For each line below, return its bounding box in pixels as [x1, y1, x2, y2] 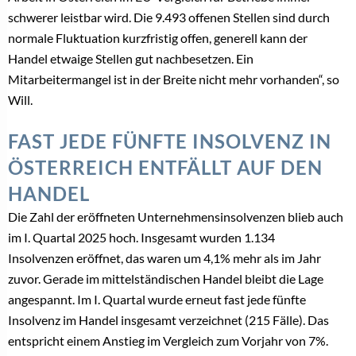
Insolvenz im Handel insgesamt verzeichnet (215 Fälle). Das [8, 311, 329, 327]
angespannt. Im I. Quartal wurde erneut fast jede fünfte [8, 291, 306, 307]
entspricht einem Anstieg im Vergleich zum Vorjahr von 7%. [8, 332, 328, 348]
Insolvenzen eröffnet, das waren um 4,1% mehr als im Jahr [8, 250, 321, 265]
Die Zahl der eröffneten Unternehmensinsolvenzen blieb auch [8, 208, 343, 224]
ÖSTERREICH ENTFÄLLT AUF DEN [8, 155, 323, 179]
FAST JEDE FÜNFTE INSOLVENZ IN [8, 129, 331, 153]
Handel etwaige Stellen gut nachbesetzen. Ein [8, 50, 253, 66]
